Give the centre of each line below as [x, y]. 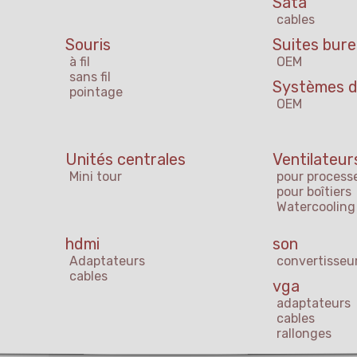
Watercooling [316, 207]
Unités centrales [126, 160]
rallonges [304, 334]
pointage [96, 92]
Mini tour [96, 177]
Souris [88, 45]
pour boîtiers [314, 192]
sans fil [90, 77]
